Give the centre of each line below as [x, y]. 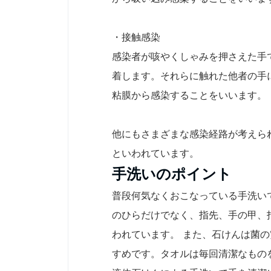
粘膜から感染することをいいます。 [189, 95]
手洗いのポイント [172, 174]
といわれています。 [155, 153]
